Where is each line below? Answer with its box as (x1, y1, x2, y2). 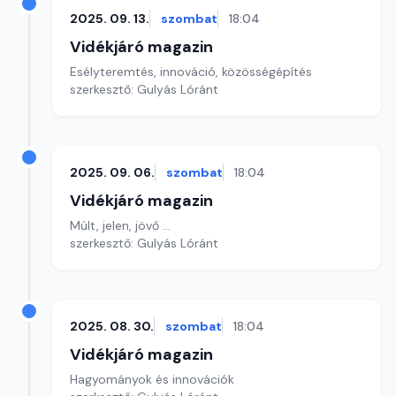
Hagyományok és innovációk (70, 371, 234, 387)
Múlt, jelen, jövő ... (70, 217, 171, 233)
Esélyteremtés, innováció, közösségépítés (70, 64, 312, 80)
